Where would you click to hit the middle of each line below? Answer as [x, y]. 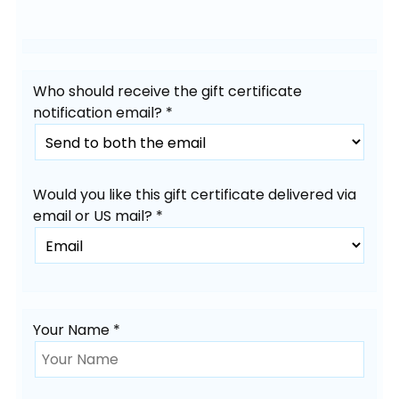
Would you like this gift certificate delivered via [195, 195]
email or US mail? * [98, 216]
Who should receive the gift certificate [168, 91]
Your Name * [77, 330]
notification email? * [103, 112]
